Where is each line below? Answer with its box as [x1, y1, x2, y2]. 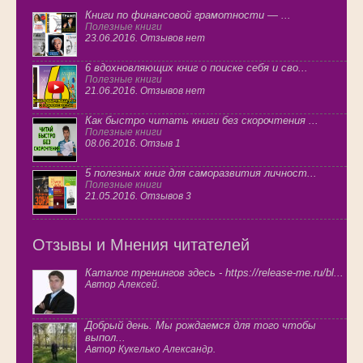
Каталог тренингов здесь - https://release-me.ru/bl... [85, 267, 344, 280]
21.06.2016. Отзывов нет [85, 85, 205, 97]
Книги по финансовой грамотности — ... [85, 9, 291, 22]
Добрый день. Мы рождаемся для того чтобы [85, 319, 316, 332]
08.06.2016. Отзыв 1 [85, 138, 181, 150]
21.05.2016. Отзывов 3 [85, 190, 191, 203]
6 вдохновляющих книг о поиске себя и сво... [85, 62, 308, 75]
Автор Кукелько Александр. [85, 344, 216, 356]
